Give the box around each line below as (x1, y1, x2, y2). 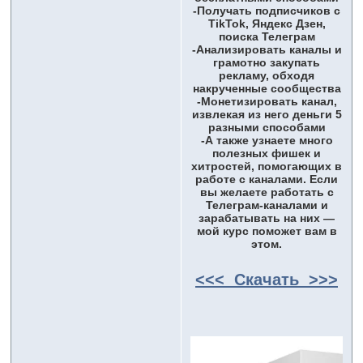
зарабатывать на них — (199, 211, 335, 225)
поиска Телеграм (218, 30, 315, 44)
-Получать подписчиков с (193, 4, 340, 18)
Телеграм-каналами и (205, 199, 328, 212)
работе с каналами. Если (195, 173, 338, 186)
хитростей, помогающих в (191, 160, 342, 173)
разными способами (207, 121, 326, 135)
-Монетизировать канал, (196, 95, 337, 109)
